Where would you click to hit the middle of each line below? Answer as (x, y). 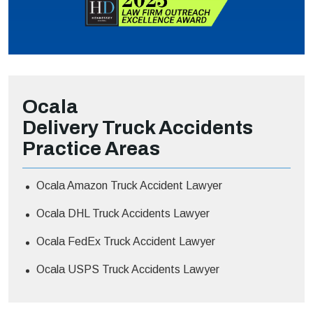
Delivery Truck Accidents (138, 128)
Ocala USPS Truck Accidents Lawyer (128, 270)
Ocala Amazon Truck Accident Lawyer (129, 186)
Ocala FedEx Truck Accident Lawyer (126, 242)
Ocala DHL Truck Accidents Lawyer (123, 214)
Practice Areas (91, 149)
